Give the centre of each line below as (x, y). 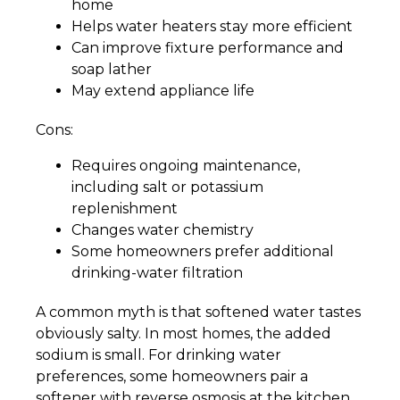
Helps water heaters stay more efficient (212, 27)
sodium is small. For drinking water (158, 355)
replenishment (125, 209)
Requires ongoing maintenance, (186, 166)
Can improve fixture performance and (208, 48)
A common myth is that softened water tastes (198, 312)
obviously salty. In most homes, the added (183, 334)
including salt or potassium (167, 187)
